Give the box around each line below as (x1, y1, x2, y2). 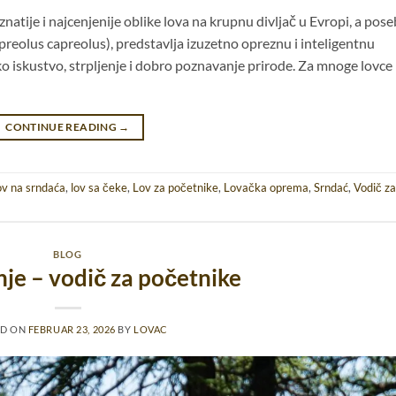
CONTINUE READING (5, 119, 119, 133)
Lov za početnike (133, 180, 218, 195)
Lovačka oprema (224, 180, 308, 195)
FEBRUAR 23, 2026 (27, 324, 116, 336)
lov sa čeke (71, 180, 127, 195)
